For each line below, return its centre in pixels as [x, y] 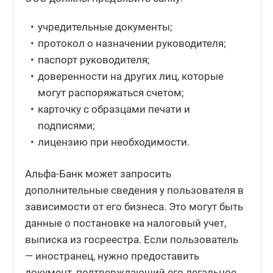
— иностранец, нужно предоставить [112, 256]
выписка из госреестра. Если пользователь [132, 239]
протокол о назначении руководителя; [132, 43]
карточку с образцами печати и [114, 109]
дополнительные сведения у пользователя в [134, 190]
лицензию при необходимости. [114, 142]
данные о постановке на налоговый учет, [126, 223]
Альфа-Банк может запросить [98, 173]
